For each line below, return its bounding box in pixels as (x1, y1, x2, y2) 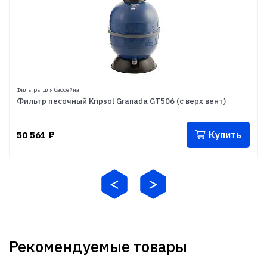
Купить (209, 129, 241, 141)
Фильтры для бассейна (17, 86, 79, 94)
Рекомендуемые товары (9, 236, 187, 256)
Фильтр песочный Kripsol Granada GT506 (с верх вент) (17, 96, 226, 106)
